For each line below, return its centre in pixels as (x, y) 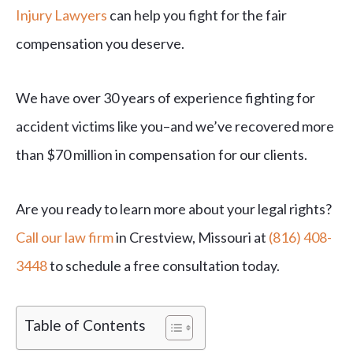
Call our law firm (65, 238)
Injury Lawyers (61, 15)
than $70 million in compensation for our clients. (162, 155)
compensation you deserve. (100, 44)
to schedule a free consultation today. (163, 266)
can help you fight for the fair (197, 15)
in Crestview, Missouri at (191, 238)
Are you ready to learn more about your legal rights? (174, 209)
